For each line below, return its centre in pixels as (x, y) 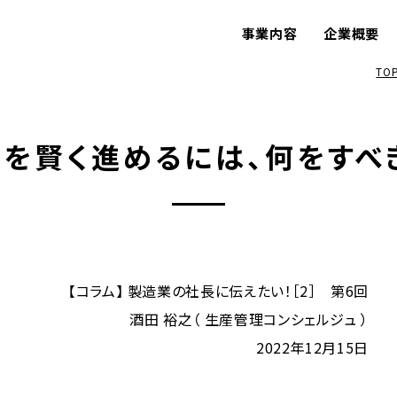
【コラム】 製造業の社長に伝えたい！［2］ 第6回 (218, 291)
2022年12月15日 (312, 347)
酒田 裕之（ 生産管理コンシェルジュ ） (249, 319)
